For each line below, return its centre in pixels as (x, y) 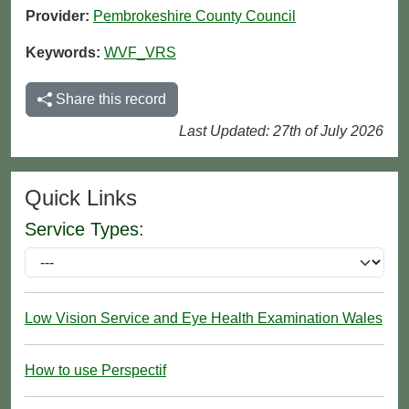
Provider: (59, 16)
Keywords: (65, 52)
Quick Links (81, 197)
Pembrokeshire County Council (194, 16)
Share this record (109, 99)
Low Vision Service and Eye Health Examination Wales (204, 318)
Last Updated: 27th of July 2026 (281, 131)
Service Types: (84, 229)
